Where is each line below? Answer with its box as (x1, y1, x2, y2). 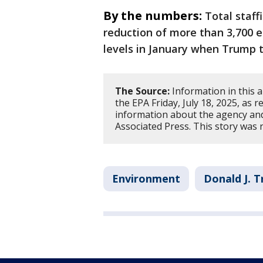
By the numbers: (103, 8, 202, 24)
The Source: (115, 85, 170, 98)
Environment (112, 171, 180, 186)
